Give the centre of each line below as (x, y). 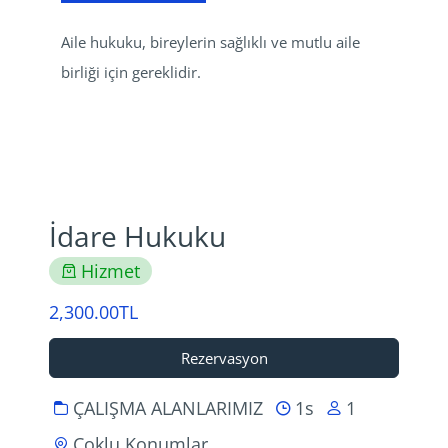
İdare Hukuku (137, 236)
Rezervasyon (224, 358)
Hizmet (110, 271)
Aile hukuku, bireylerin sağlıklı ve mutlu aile (212, 42)
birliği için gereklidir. (131, 72)
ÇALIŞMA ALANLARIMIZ (168, 407)
